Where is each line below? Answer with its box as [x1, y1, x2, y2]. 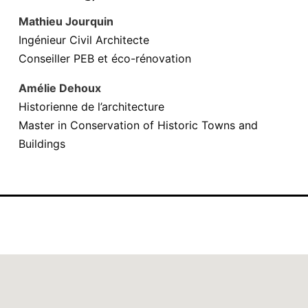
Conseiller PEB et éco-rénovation [19, 52, 191, 65]
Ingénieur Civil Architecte [19, 33, 149, 47]
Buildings [19, 137, 65, 151]
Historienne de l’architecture [19, 100, 164, 113]
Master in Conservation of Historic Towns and [19, 118, 258, 132]
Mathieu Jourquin [19, 14, 113, 28]
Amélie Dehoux [19, 81, 101, 95]
